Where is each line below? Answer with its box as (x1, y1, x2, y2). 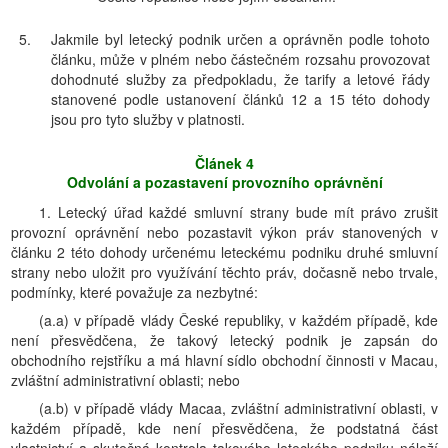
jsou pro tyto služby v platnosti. (51, 109, 245, 129)
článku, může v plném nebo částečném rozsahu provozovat (51, 49, 430, 69)
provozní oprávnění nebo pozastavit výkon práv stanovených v (11, 222, 438, 242)
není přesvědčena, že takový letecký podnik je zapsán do (11, 330, 438, 350)
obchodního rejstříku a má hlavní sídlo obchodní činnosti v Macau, (11, 350, 438, 370)
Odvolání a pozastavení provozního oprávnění (66, 172, 383, 192)
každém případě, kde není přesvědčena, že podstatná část (11, 418, 438, 438)
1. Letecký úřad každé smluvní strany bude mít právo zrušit (39, 202, 438, 222)
